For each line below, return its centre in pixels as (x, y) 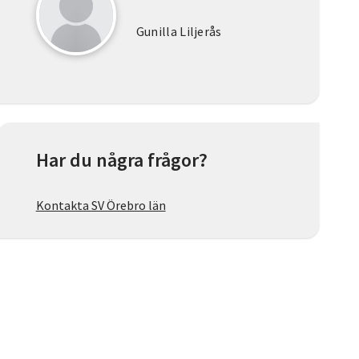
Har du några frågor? (121, 160)
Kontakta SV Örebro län (101, 206)
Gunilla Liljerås (179, 32)
